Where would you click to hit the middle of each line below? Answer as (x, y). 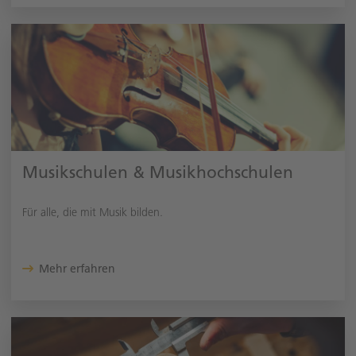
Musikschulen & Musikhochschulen (158, 172)
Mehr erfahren (77, 269)
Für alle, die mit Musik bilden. (93, 213)
